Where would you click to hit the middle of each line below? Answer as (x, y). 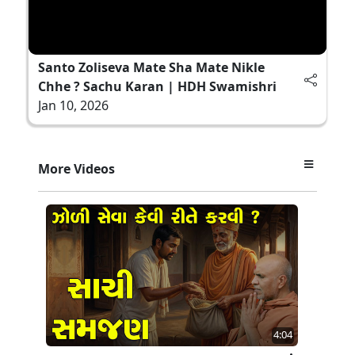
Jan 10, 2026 (73, 105)
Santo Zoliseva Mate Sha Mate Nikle (151, 67)
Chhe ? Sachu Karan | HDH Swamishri (157, 86)
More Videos (76, 168)
